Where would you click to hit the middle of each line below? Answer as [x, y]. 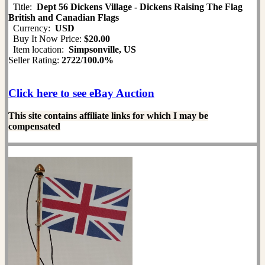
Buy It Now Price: [46, 39]
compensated [34, 127]
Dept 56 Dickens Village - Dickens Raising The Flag [140, 7]
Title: [22, 7]
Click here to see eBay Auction [81, 93]
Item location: [38, 50]
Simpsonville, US [102, 50]
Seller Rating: [35, 60]
